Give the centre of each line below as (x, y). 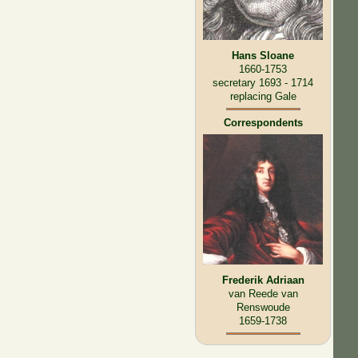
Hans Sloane (263, 55)
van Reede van (263, 293)
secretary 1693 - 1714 (263, 82)
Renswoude (263, 307)
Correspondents (263, 122)
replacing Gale (263, 96)
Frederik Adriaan (263, 280)
